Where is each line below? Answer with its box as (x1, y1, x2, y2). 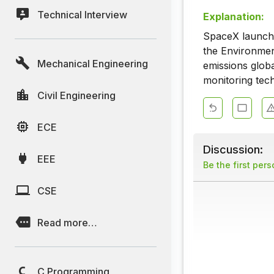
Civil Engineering (37, 89, 116, 102)
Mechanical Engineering (37, 57, 148, 70)
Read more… (37, 216, 97, 229)
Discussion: (203, 143, 263, 157)
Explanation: (203, 10, 264, 23)
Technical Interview (37, 8, 127, 21)
